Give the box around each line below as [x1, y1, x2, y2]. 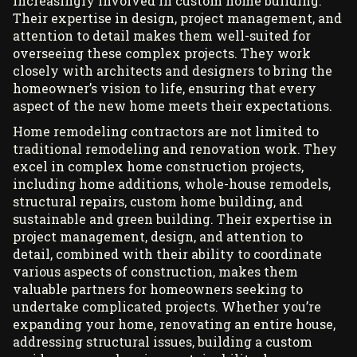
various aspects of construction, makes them [13, 262, 298, 280]
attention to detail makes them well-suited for [13, 26, 311, 44]
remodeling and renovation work [85, 139, 297, 157]
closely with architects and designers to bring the [13, 61, 332, 79]
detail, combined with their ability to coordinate [13, 245, 322, 262]
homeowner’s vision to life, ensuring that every [13, 79, 316, 96]
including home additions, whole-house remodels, [13, 175, 331, 192]
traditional [13, 139, 85, 157]
